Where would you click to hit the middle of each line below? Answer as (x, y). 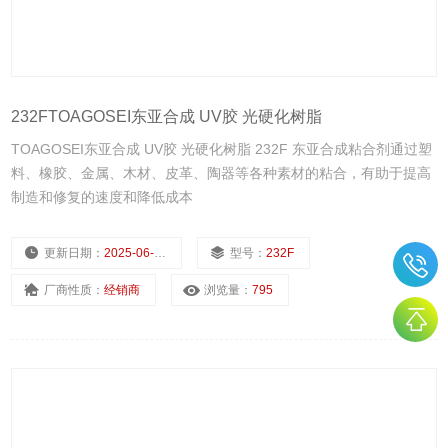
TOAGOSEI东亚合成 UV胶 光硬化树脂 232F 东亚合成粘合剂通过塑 (222, 149)
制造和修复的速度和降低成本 (102, 197)
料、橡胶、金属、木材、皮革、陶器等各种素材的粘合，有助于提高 (221, 173)
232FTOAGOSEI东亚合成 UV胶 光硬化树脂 (167, 117)
